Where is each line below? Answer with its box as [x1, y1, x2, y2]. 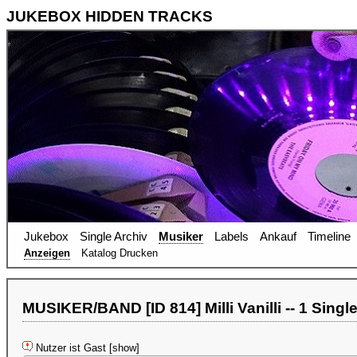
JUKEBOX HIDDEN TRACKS [6, 8, 213, 25]
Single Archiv [80, 230, 147, 243]
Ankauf [260, 230, 296, 243]
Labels [214, 230, 249, 243]
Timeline [308, 230, 351, 243]
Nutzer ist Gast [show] [33, 342, 139, 354]
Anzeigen [24, 247, 70, 259]
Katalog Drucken [81, 247, 158, 259]
